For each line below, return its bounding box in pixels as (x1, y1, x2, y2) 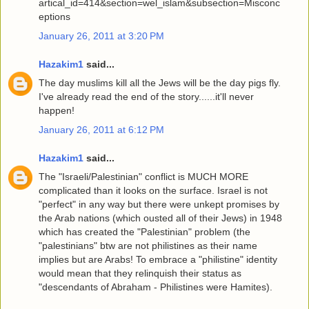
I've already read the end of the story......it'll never (39, 91, 254, 103)
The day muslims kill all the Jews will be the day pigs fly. (39, 77, 281, 89)
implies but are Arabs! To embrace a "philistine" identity (39, 254, 277, 266)
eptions (39, 11, 70, 23)
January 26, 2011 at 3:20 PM (39, 30, 164, 41)
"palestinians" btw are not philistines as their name (39, 240, 257, 252)
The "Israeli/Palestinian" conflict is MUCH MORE (39, 171, 248, 183)
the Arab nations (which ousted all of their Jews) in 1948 (39, 212, 282, 224)
